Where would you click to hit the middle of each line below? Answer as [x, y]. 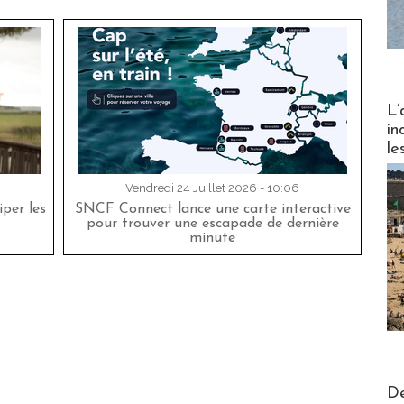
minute [212, 239]
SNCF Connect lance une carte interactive [212, 210]
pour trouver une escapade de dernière [212, 224]
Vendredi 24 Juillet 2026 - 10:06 [212, 188]
